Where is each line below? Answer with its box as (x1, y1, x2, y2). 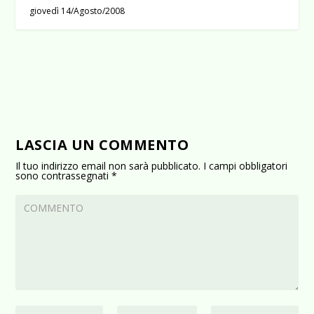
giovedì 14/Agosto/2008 (29, 4, 125, 17)
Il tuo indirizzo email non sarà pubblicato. (15, 158, 201, 172)
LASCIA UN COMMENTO (15, 135, 189, 154)
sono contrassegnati (15, 168, 112, 182)
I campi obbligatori (203, 158, 288, 172)
